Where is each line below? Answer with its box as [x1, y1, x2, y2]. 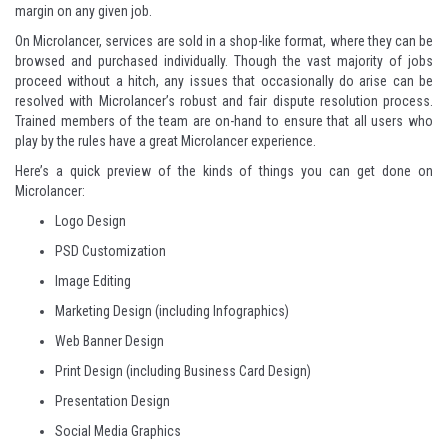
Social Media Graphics [55, 423, 181, 439]
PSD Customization [55, 243, 166, 259]
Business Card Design [184, 363, 307, 379]
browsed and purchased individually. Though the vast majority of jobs [15, 53, 433, 69]
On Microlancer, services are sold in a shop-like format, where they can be [15, 33, 433, 49]
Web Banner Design [55, 333, 164, 349]
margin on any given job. [15, 3, 152, 19]
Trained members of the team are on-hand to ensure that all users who [15, 113, 433, 129]
